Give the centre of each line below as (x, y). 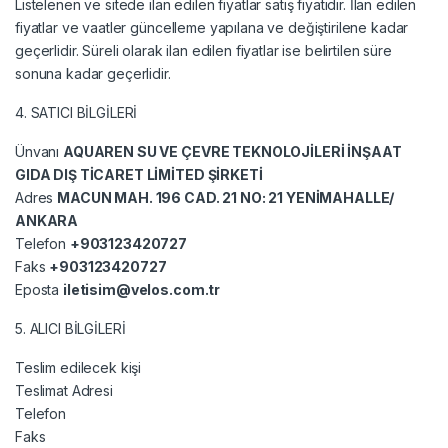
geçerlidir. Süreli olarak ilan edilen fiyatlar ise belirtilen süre (203, 50)
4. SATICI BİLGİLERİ (76, 112)
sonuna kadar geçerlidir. (93, 73)
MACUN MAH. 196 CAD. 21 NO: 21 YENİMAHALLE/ (226, 197)
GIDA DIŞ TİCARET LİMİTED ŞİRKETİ (139, 174)
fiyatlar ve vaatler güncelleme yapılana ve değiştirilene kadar (212, 27)
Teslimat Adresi (64, 390)
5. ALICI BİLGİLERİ (70, 328)
